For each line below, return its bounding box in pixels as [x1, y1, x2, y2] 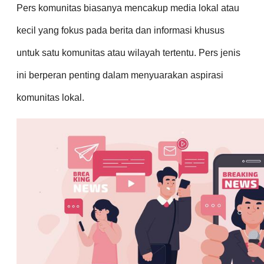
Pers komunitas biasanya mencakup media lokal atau [16, 2, 239, 13]
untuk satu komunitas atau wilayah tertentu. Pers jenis [16, 47, 240, 58]
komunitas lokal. [16, 92, 84, 103]
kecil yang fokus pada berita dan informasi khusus [16, 25, 225, 35]
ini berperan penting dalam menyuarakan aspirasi [16, 70, 223, 80]
